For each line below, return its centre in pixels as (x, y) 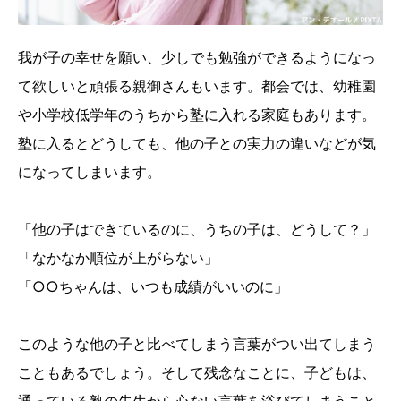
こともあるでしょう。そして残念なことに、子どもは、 (197, 373)
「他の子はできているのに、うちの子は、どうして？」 (197, 230)
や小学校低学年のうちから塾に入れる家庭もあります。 (197, 115)
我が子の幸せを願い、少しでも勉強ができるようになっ (197, 58)
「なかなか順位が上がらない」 (118, 258)
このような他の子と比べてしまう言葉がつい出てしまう (197, 344)
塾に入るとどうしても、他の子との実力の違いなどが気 (197, 144)
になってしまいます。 (90, 172)
